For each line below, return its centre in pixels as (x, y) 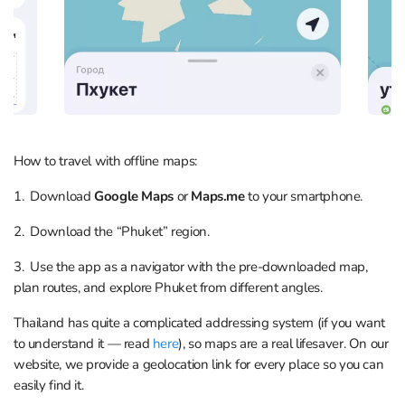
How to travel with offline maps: (105, 160)
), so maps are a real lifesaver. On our (283, 343)
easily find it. (49, 385)
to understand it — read (83, 343)
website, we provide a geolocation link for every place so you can (199, 364)
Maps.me (218, 196)
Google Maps (134, 196)
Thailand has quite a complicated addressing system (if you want (200, 322)
